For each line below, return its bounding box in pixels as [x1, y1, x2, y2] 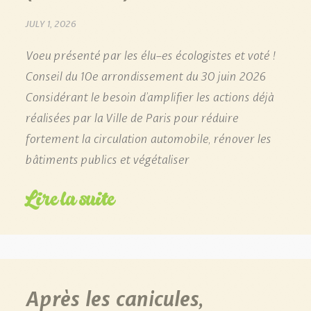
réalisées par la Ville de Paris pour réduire [25, 106, 238, 126]
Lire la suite [25, 182, 115, 214]
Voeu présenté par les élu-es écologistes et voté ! [25, 44, 275, 64]
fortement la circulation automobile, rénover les [25, 127, 271, 147]
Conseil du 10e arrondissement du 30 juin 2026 [25, 65, 275, 85]
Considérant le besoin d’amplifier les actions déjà [25, 85, 274, 106]
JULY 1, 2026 [25, 15, 76, 31]
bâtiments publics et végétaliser [25, 148, 189, 168]
